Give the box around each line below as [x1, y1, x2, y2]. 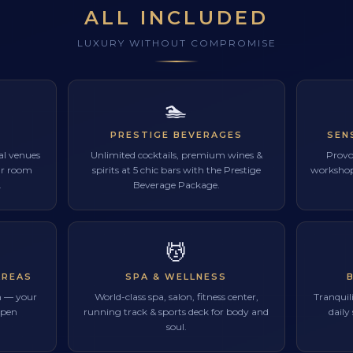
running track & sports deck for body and [84, 305, 269, 318]
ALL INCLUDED [84, 6, 269, 29]
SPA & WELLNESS [125, 270, 228, 282]
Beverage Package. [132, 178, 220, 191]
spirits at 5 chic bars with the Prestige [91, 163, 261, 176]
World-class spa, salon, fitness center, [94, 290, 258, 303]
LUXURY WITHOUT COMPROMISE [76, 36, 277, 49]
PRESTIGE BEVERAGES [110, 128, 243, 140]
